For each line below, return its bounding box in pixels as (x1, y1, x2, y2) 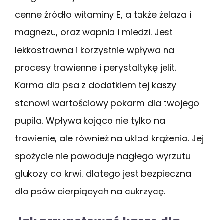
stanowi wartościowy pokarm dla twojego (15, 96, 199, 109)
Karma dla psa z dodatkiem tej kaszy (15, 79, 176, 91)
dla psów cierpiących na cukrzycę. (15, 185, 165, 197)
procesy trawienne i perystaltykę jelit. (15, 61, 176, 74)
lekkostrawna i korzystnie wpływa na (15, 43, 174, 56)
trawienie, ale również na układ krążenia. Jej (15, 132, 204, 144)
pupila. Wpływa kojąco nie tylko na (15, 114, 165, 127)
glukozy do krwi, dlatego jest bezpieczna (15, 167, 191, 180)
